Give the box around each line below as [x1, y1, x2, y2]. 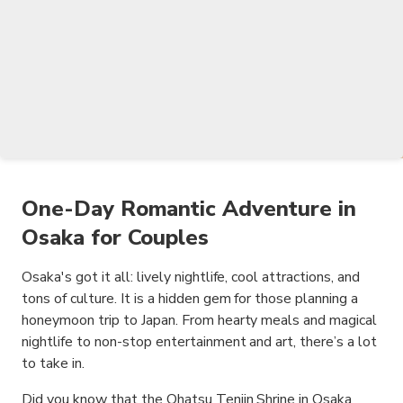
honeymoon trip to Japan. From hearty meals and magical [22, 310, 378, 330]
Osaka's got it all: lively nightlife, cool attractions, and [22, 267, 361, 287]
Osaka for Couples [22, 223, 210, 252]
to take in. [22, 354, 85, 373]
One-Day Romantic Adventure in [22, 194, 356, 223]
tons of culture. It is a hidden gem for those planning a [22, 289, 359, 309]
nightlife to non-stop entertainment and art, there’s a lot [22, 332, 378, 352]
